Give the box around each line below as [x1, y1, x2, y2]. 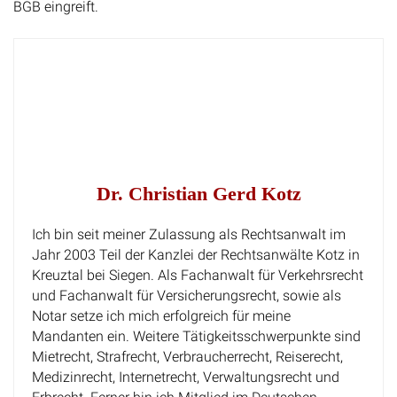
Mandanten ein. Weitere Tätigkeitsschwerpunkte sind [32, 327, 361, 345]
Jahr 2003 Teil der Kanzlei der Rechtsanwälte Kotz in [32, 245, 360, 263]
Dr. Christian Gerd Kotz [96, 182, 301, 205]
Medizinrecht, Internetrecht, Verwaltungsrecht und [32, 368, 339, 385]
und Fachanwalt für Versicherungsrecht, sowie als [32, 286, 341, 304]
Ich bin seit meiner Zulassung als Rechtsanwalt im [32, 225, 346, 243]
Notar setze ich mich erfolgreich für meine [32, 307, 291, 324]
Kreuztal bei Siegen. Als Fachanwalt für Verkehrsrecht [32, 266, 363, 284]
